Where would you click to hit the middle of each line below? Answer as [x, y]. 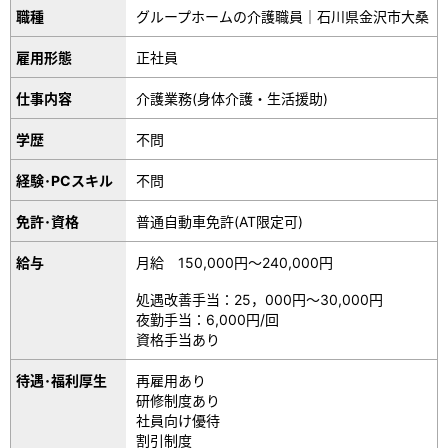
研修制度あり [178, 400]
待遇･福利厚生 [61, 380]
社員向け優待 [178, 420]
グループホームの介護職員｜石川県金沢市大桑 [283, 16]
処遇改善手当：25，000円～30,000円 [260, 299]
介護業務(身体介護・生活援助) [232, 98]
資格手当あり [178, 339]
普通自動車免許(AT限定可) [220, 221]
